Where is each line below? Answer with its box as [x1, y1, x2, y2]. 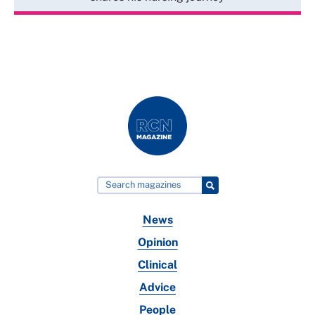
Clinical [138, 258, 177, 272]
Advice [139, 281, 176, 295]
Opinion [137, 236, 178, 250]
